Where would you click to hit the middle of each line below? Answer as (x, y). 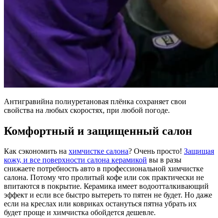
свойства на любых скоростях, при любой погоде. (87, 110)
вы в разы (164, 160)
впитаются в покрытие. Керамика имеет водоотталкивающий (106, 186)
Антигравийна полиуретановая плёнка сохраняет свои (95, 101)
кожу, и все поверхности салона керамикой (75, 160)
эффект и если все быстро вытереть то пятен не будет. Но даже (108, 195)
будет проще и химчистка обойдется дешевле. (80, 213)
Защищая (199, 151)
